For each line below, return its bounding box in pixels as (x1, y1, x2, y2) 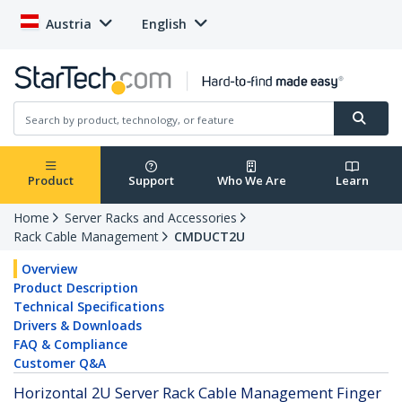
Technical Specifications (13, 298, 164, 316)
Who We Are (216, 172, 286, 189)
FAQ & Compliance (13, 336, 127, 354)
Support (127, 172, 174, 189)
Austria (46, 15, 92, 32)
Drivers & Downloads (13, 317, 142, 335)
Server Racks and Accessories (65, 209, 237, 227)
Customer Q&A (13, 354, 106, 372)
